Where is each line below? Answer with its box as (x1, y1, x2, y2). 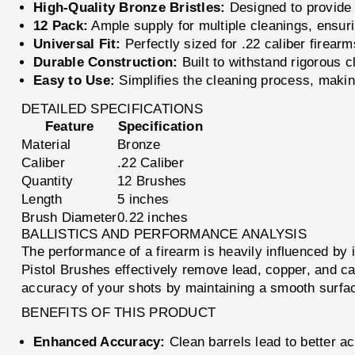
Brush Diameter (21, 209, 117, 225)
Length (21, 191, 63, 207)
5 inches (117, 191, 170, 207)
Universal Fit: (33, 36, 121, 52)
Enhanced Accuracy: (33, 334, 166, 349)
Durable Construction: (33, 54, 178, 70)
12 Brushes (117, 173, 187, 189)
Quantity (21, 173, 74, 189)
